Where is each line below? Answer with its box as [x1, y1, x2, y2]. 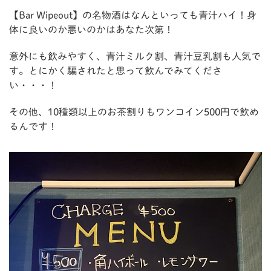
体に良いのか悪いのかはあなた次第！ [9, 25, 174, 35]
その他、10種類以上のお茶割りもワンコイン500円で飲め [9, 107, 259, 117]
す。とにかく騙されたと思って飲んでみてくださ [9, 66, 222, 76]
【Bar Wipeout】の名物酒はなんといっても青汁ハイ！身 [9, 10, 256, 21]
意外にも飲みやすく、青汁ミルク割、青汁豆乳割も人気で [9, 51, 261, 62]
